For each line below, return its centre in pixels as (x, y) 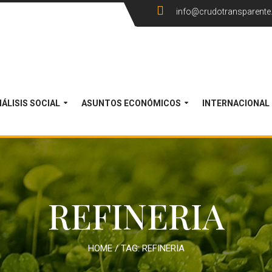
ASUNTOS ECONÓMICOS (131, 103)
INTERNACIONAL (236, 103)
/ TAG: (127, 248)
